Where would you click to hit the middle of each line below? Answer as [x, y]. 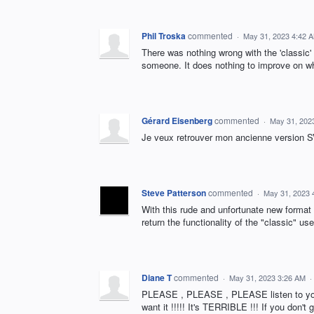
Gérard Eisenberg [177, 120]
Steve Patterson [174, 192]
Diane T [157, 277]
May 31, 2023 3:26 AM [267, 277]
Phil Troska [164, 35]
